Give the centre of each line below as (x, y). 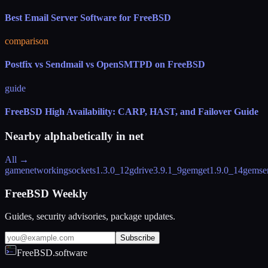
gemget (196, 170)
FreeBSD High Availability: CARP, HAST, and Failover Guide (132, 111)
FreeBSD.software (52, 253)
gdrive (141, 170)
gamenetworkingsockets (50, 170)
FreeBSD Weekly (46, 193)
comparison (27, 41)
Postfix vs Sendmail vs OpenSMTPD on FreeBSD (105, 65)
